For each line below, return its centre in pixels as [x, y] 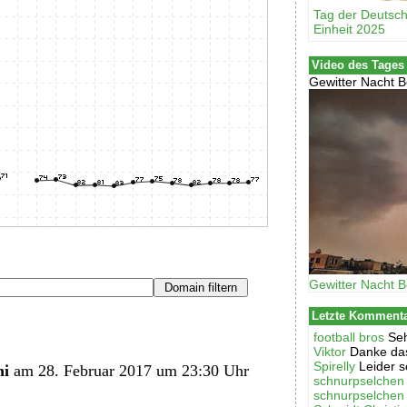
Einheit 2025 [350, 30]
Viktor [330, 351]
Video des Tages [357, 65]
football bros [349, 337]
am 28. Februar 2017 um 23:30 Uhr [129, 370]
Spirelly [335, 366]
